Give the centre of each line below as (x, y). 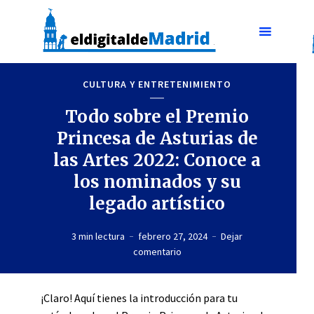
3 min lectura (98, 236)
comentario (157, 251)
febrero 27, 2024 (173, 236)
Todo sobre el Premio (157, 116)
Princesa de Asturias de (157, 138)
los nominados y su (157, 182)
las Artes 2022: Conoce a (157, 160)
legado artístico (157, 203)
